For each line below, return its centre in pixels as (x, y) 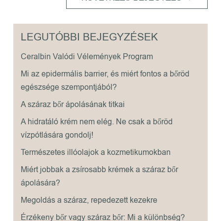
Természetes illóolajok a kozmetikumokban (95, 153)
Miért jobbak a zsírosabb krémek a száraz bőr (99, 170)
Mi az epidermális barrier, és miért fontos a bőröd (105, 74)
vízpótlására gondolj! (57, 135)
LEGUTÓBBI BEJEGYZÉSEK (89, 37)
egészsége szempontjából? (69, 88)
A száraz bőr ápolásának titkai (73, 105)
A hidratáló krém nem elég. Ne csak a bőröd (96, 122)
